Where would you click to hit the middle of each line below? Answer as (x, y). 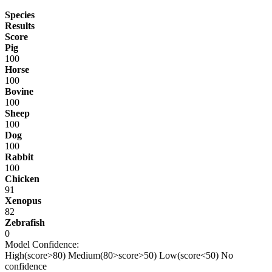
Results (20, 25)
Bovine (19, 91)
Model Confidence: (42, 244)
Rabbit (19, 157)
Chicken (22, 178)
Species (20, 15)
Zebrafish (25, 222)
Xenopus (23, 200)
